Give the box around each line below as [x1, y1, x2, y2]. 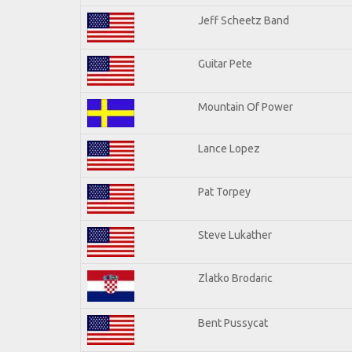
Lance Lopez [198, 141, 260, 155]
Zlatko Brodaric [198, 271, 273, 284]
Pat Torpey [198, 185, 251, 198]
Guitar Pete [198, 57, 252, 70]
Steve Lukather [198, 228, 272, 241]
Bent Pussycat [198, 316, 268, 329]
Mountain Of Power [198, 100, 293, 113]
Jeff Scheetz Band [198, 13, 289, 27]
